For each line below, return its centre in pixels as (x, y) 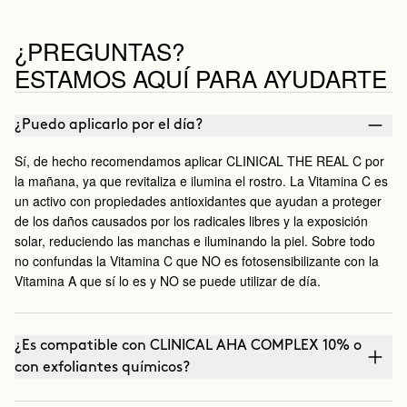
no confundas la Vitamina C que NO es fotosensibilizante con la (197, 261)
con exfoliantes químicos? (102, 368)
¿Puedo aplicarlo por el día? (109, 125)
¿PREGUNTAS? (99, 51)
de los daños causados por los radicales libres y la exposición (191, 221)
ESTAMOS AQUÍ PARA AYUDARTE (201, 78)
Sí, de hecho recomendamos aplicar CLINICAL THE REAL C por (199, 161)
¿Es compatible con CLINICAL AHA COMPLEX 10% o (188, 346)
